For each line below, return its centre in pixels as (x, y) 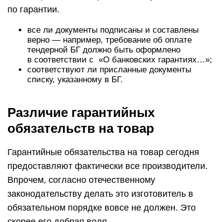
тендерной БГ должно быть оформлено (104, 50)
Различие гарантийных (81, 112)
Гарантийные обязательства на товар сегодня (103, 152)
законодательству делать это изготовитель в (100, 194)
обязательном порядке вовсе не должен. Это (102, 208)
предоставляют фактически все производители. (108, 166)
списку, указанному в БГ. (75, 80)
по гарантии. (33, 9)
